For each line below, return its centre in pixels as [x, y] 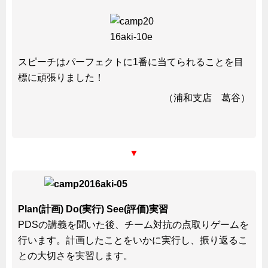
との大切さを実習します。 [75, 255]
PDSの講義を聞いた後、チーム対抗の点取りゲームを [133, 224]
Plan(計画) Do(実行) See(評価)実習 [93, 209]
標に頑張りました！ [61, 77]
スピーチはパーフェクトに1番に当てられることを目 [131, 62]
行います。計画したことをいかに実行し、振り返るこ [133, 240]
